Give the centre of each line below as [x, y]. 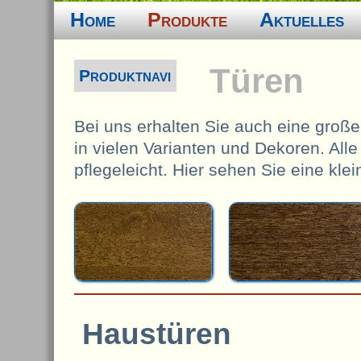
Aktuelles [302, 19]
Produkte [188, 19]
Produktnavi [125, 76]
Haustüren [157, 334]
